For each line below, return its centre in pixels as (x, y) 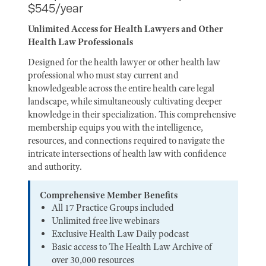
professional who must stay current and (103, 75)
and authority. (55, 167)
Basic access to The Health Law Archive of (132, 247)
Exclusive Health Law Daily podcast (120, 234)
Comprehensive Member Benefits (109, 195)
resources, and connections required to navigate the (126, 141)
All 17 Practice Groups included (113, 208)
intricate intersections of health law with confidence (127, 154)
